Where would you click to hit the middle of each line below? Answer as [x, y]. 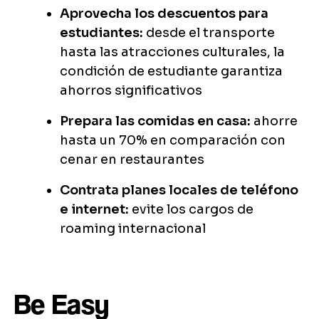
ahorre [274, 121]
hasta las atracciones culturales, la [172, 52]
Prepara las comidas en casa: [155, 121]
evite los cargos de [191, 210]
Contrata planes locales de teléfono [179, 190]
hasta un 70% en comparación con [173, 141]
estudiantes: [101, 33]
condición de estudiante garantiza [171, 72]
